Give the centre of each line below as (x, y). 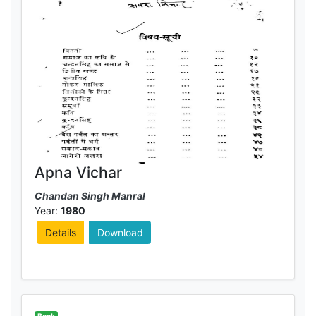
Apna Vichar (78, 172)
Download (120, 232)
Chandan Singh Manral (90, 196)
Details (60, 232)
